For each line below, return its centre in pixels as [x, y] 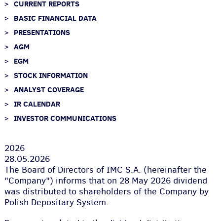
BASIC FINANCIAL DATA [55, 18]
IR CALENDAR [37, 104]
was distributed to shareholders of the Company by [106, 191]
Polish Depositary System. [56, 202]
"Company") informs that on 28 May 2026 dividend [106, 181]
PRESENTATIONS [42, 32]
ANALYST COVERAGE [49, 90]
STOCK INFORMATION [51, 75]
